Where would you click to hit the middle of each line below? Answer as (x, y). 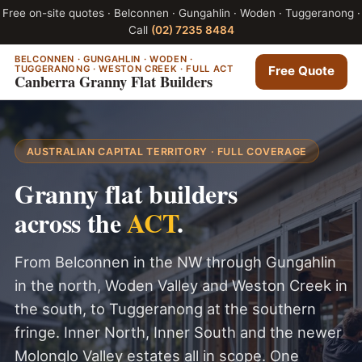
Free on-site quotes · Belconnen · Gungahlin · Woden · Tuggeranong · (181, 13)
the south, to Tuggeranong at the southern (165, 309)
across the (71, 223)
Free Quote (302, 71)
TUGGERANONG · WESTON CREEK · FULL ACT (124, 68)
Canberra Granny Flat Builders (113, 81)
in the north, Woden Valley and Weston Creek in (181, 286)
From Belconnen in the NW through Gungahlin (175, 262)
